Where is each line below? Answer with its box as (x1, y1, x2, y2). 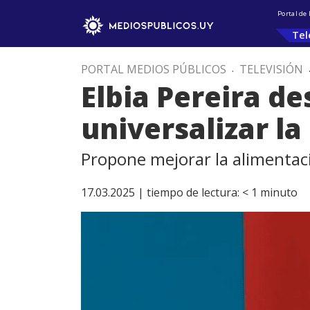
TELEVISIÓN (239, 62, 303, 77)
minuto (260, 185, 298, 200)
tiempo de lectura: (147, 185, 239, 200)
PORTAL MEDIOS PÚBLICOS (81, 62, 226, 77)
